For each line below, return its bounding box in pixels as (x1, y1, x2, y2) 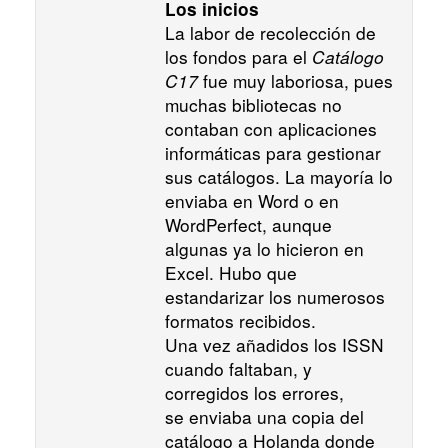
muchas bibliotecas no (165, 92, 342, 118)
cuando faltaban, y (165, 356, 312, 382)
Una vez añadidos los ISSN (165, 332, 384, 358)
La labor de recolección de (165, 20, 376, 46)
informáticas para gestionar (165, 140, 381, 166)
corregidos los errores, (165, 380, 344, 406)
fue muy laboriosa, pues (198, 68, 393, 94)
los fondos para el (165, 44, 312, 70)
